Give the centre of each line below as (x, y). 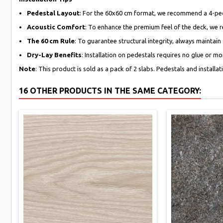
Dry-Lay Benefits (54, 55)
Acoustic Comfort (56, 27)
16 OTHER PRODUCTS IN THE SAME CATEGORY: (110, 90)
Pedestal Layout (53, 13)
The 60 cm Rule (51, 41)
